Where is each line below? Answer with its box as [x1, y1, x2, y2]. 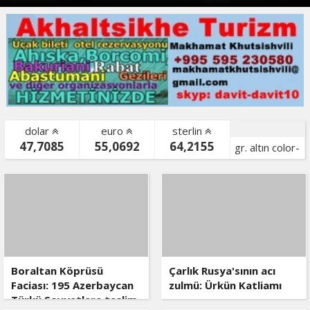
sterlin [172, 124, 206, 138]
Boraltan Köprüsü [11, 264, 103, 278]
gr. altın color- [235, 140, 300, 155]
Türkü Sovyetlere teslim [11, 293, 137, 307]
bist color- [18, 165, 67, 180]
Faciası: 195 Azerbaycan [11, 278, 134, 293]
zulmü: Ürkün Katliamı [168, 278, 282, 293]
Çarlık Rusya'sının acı [168, 264, 275, 278]
